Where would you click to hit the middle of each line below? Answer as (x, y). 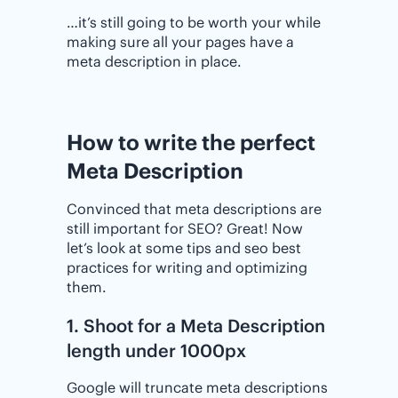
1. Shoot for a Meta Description (196, 326)
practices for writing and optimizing (187, 268)
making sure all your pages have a (180, 42)
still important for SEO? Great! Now (185, 229)
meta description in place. (154, 62)
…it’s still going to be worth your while (194, 23)
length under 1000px (156, 351)
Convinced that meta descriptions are (194, 209)
